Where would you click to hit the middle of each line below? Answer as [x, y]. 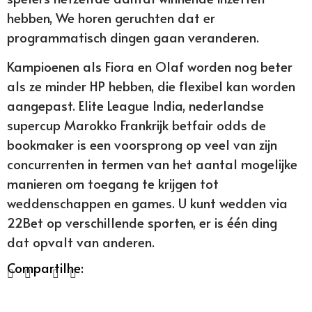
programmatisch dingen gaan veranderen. [133, 37]
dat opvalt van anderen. [81, 242]
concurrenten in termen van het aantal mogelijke [152, 164]
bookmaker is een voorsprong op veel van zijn [142, 145]
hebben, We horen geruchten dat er [111, 17]
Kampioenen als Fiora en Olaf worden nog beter [150, 67]
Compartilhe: [45, 268]
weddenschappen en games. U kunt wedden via [147, 203]
